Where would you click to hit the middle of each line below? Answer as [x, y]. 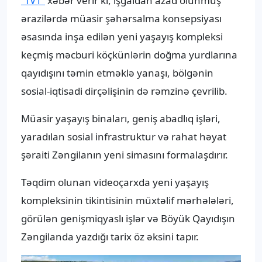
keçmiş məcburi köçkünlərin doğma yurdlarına [129, 55]
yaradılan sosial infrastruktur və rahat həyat [124, 137]
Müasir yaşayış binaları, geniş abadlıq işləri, [121, 119]
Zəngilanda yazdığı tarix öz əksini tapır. [110, 237]
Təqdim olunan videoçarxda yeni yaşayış [115, 182]
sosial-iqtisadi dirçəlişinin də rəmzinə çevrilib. [124, 91]
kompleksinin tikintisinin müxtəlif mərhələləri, [127, 201]
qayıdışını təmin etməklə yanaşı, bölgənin [117, 73]
